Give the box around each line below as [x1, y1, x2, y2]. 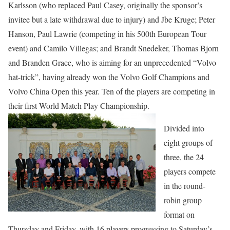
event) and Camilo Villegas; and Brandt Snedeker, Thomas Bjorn [8, 43, 219, 54]
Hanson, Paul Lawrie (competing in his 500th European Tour [8, 28, 206, 40]
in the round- [164, 180, 205, 191]
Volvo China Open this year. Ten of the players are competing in [8, 86, 215, 97]
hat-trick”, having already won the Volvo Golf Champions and [8, 71, 209, 83]
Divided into [164, 123, 204, 134]
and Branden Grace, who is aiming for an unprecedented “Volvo [8, 57, 216, 68]
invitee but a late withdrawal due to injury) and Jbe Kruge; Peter [8, 14, 215, 25]
